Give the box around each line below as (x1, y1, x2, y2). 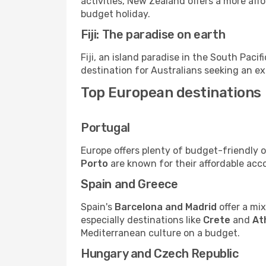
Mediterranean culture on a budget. (81, 227, 240, 239)
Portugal (81, 121, 130, 135)
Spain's (81, 201, 115, 213)
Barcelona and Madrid (115, 201, 217, 213)
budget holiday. (81, 8, 150, 20)
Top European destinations (81, 84, 261, 101)
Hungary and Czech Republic (81, 246, 239, 261)
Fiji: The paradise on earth (81, 27, 226, 42)
